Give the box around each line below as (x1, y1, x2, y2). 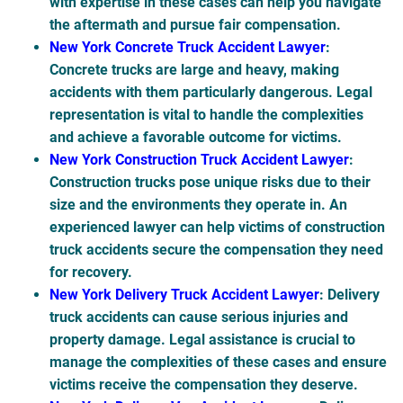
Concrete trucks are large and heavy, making (49, 61, 339, 79)
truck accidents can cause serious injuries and (49, 309, 348, 327)
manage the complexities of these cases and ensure (49, 354, 387, 372)
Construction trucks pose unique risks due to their (49, 174, 371, 192)
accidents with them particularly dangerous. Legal (49, 84, 372, 102)
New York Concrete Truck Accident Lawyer (49, 39, 326, 57)
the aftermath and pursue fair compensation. (49, 16, 341, 34)
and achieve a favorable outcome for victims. (49, 129, 342, 147)
